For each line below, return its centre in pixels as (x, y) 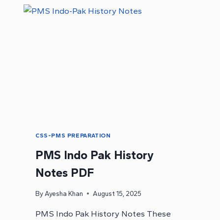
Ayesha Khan (64, 193)
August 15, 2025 (117, 193)
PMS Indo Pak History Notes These (103, 213)
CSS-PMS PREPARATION (73, 136)
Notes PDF (65, 173)
